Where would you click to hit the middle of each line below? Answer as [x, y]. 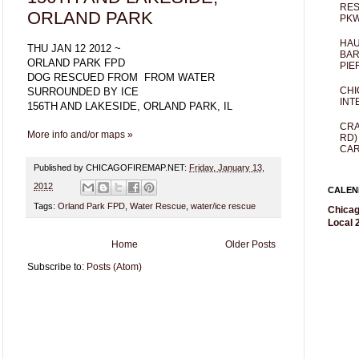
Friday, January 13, [227, 168]
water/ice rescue [223, 206]
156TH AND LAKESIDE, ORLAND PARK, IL [130, 107]
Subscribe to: [57, 266]
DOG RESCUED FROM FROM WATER [121, 78]
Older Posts [250, 244]
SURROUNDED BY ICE [83, 92]
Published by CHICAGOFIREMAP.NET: [111, 168]
